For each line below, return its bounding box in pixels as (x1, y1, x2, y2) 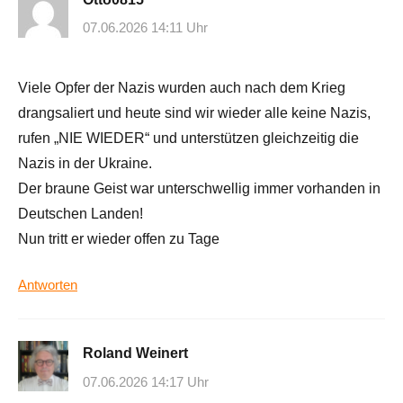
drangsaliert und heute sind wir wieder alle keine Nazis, (18, 105, 371, 121)
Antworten (18, 277, 77, 293)
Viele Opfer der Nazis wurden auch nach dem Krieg (18, 80, 345, 96)
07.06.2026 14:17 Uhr (83, 373, 209, 390)
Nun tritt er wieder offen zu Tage (18, 231, 219, 247)
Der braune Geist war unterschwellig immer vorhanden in (18, 181, 381, 197)
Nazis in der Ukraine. (18, 156, 152, 172)
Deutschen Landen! (18, 206, 143, 222)
